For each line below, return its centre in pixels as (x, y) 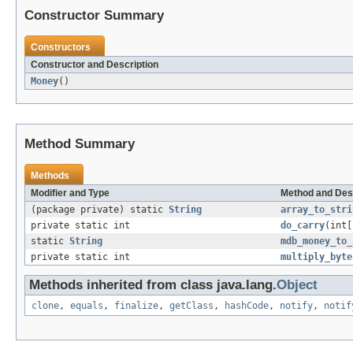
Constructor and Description (95, 65)
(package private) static (100, 210)
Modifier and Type (70, 193)
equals (87, 306)
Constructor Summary (94, 16)
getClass (191, 306)
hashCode (247, 306)
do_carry (303, 226)
